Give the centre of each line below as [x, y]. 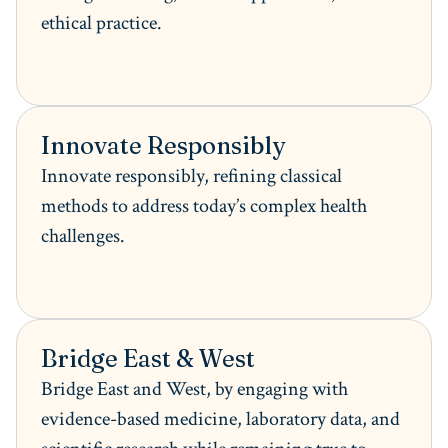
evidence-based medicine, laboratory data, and [220, 419]
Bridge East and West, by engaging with [194, 389]
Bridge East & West [148, 359]
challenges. [83, 236]
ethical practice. [101, 23]
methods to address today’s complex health [204, 206]
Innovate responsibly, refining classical [191, 176]
